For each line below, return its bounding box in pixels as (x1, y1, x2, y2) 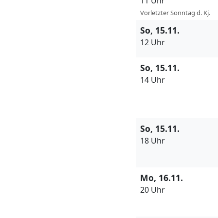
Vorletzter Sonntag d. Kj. (140, 8, 210, 18)
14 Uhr (140, 74, 165, 86)
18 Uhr (140, 135, 165, 146)
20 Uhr (140, 184, 165, 196)
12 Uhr (140, 37, 165, 48)
